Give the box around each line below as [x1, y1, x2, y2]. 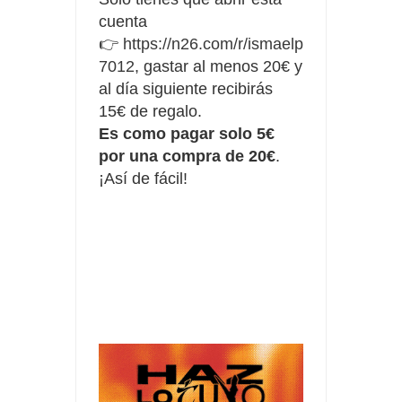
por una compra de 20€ [99, 146, 275, 165]
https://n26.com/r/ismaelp [123, 34, 303, 53]
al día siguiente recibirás [99, 79, 273, 98]
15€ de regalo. [99, 101, 202, 120]
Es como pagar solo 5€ [99, 124, 275, 143]
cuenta [99, 12, 147, 31]
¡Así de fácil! [99, 169, 188, 188]
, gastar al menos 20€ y [135, 57, 302, 75]
